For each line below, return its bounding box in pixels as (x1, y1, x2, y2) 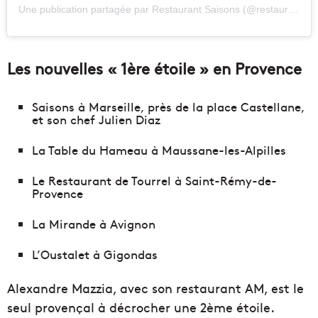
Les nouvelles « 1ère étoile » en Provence (7, 57, 302, 79)
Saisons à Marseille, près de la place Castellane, (32, 98, 305, 116)
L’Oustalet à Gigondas (32, 246, 158, 263)
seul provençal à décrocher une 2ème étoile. (7, 298, 275, 317)
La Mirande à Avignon (32, 215, 155, 233)
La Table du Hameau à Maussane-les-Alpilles (32, 141, 286, 159)
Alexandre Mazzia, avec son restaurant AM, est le (7, 279, 304, 297)
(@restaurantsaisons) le (240, 4, 288, 16)
